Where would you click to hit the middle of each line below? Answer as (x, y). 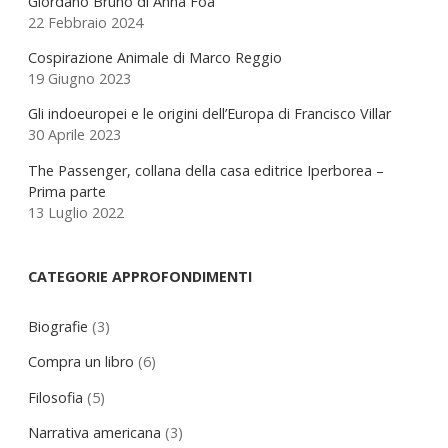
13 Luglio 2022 (76, 212)
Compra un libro (81, 362)
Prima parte (67, 191)
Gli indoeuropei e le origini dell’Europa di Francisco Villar (209, 114)
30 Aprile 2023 (74, 135)
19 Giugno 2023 (79, 79)
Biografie (58, 326)
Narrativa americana (94, 432)
